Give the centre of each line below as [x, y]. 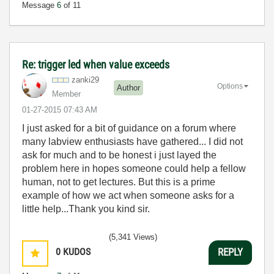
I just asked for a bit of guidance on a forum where [129, 128]
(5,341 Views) [133, 237]
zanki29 [85, 80]
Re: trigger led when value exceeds [96, 64]
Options [230, 87]
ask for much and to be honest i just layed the [119, 155]
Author [128, 88]
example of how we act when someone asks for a [128, 195]
